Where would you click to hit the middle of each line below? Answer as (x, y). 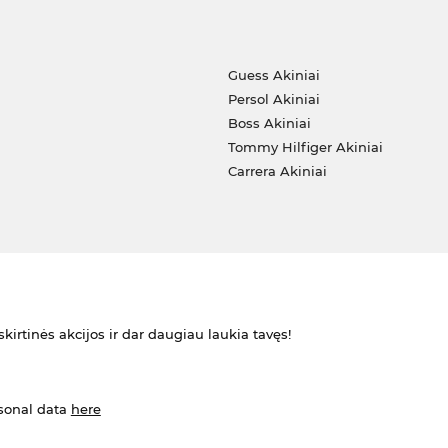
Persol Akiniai (273, 98)
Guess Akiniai (273, 74)
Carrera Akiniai (277, 170)
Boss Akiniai (269, 122)
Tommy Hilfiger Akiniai (305, 146)
